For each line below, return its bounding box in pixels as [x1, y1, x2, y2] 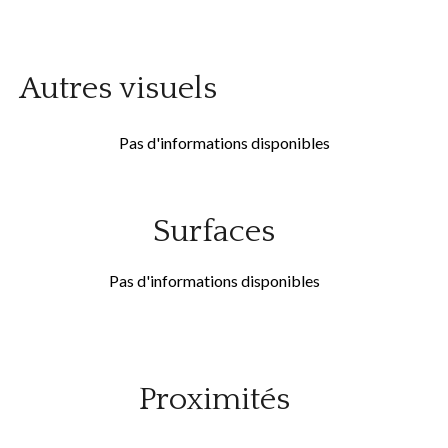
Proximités [138, 382, 290, 417]
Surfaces [153, 214, 275, 249]
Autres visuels [20, 71, 217, 106]
